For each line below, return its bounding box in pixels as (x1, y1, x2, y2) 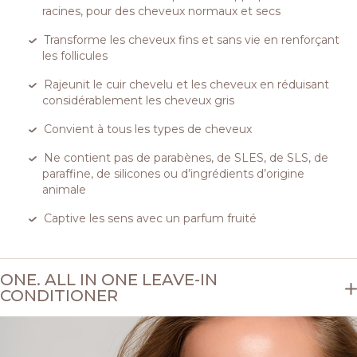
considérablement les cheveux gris (41, 93, 234, 108)
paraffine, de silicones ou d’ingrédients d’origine (41, 167, 304, 182)
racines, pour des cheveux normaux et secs (41, 4, 280, 19)
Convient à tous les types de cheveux (44, 122, 253, 137)
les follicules (41, 49, 108, 64)
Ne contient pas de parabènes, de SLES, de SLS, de (44, 151, 329, 166)
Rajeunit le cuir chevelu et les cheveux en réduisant (44, 77, 330, 92)
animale (41, 182, 86, 198)
